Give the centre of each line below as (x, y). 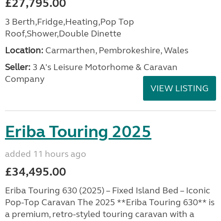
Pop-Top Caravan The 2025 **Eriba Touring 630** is (110, 202)
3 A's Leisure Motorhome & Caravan (104, 67)
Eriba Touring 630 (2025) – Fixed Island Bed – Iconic (108, 190)
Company (25, 79)
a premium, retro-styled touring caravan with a (100, 214)
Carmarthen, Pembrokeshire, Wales (116, 50)
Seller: (18, 67)
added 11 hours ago (46, 154)
